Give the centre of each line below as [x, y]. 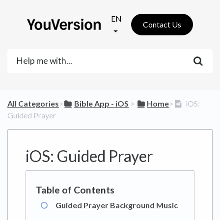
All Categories [33, 104]
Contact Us [162, 24]
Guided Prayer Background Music [117, 205]
